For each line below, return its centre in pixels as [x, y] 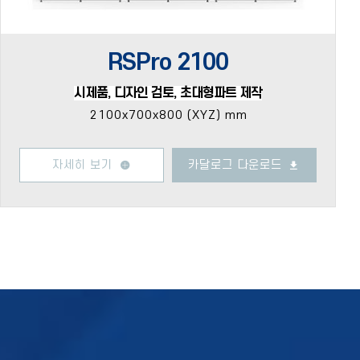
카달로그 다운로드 [239, 165]
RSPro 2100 [168, 63]
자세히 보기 [86, 165]
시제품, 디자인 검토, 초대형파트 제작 [168, 93]
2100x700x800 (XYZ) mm [168, 115]
